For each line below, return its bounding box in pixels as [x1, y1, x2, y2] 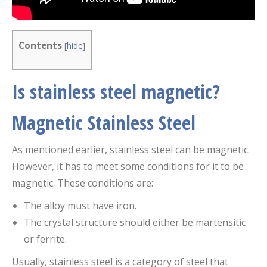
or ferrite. [24, 232, 67, 246]
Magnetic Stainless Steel [12, 109, 195, 135]
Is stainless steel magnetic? [12, 78, 220, 104]
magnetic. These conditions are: [12, 176, 153, 190]
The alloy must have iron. [24, 198, 136, 212]
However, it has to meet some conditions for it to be [12, 159, 244, 173]
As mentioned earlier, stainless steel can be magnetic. [12, 142, 250, 156]
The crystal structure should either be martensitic [24, 215, 246, 229]
